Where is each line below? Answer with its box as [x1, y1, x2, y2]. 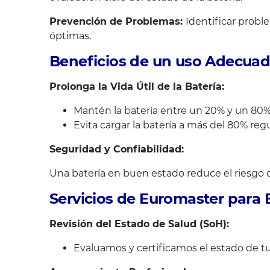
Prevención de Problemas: [49, 16, 186, 28]
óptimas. [49, 30, 91, 42]
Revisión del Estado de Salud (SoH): [49, 218, 229, 230]
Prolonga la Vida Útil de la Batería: [49, 81, 224, 93]
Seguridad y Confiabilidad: [49, 143, 184, 155]
